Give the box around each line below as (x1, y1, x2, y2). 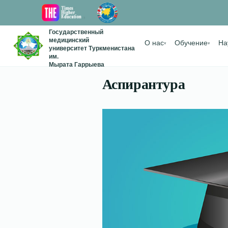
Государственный (48, 28, 103, 36)
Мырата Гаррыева (48, 61, 104, 68)
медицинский (48, 37, 89, 44)
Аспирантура (102, 76, 185, 92)
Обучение (174, 39, 208, 47)
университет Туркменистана (48, 45, 135, 52)
